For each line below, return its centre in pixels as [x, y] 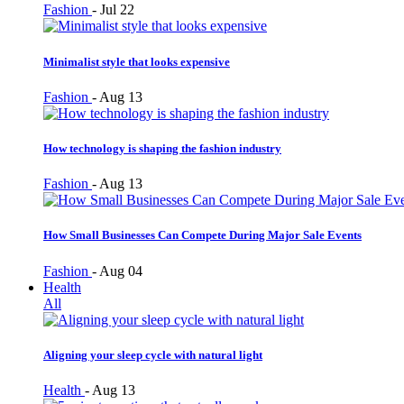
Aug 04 [121, 271]
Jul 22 [117, 10]
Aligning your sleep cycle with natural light [153, 354]
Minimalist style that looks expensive [137, 61]
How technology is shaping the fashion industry [162, 148]
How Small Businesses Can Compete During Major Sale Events [202, 235]
